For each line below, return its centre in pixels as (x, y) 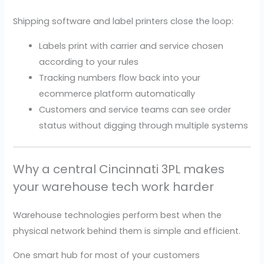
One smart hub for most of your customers (107, 255)
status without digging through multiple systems (144, 125)
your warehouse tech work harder (114, 187)
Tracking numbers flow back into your (120, 77)
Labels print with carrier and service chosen (131, 46)
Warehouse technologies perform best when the (118, 215)
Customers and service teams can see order (135, 109)
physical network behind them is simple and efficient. (127, 231)
